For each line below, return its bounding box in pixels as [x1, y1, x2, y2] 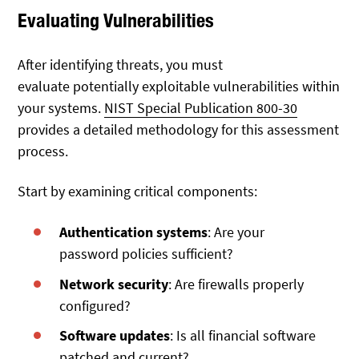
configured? [59, 296, 131, 315]
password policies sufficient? [59, 244, 234, 263]
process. [18, 142, 69, 161]
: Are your [208, 222, 265, 241]
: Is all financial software [170, 326, 317, 345]
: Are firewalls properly [168, 274, 305, 293]
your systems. [18, 99, 105, 118]
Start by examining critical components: [18, 182, 258, 201]
